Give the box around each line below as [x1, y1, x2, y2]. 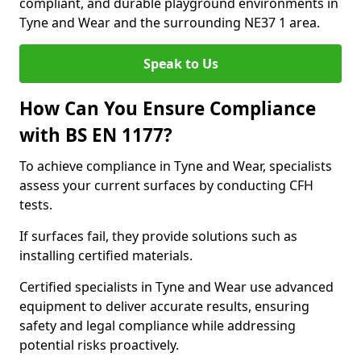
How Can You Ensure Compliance [19, 96, 316, 121]
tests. [19, 196, 52, 214]
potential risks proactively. [19, 336, 179, 354]
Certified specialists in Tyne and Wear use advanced [19, 278, 334, 296]
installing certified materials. [19, 247, 193, 264]
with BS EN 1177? [19, 122, 172, 147]
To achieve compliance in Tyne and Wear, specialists [19, 157, 332, 175]
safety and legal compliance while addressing [19, 317, 296, 334]
